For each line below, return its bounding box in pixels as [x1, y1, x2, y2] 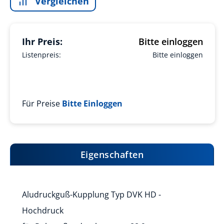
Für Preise [22, 98, 60, 109]
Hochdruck [22, 205, 63, 216]
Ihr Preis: [22, 35, 65, 47]
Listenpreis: [22, 50, 63, 59]
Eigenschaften [80, 148, 144, 160]
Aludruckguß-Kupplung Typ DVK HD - [22, 189, 161, 200]
